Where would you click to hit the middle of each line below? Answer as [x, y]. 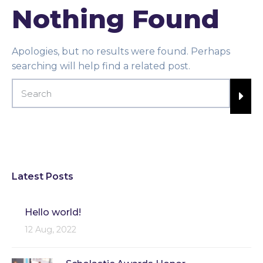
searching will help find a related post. [101, 66]
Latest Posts [43, 177]
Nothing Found [116, 19]
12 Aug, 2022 [50, 230]
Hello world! [53, 213]
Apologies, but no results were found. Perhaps [121, 51]
